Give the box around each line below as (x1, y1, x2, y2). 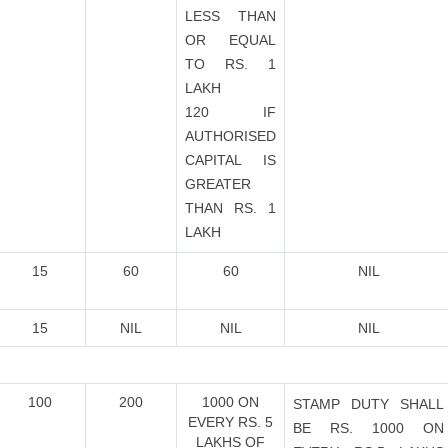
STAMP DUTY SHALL (293, 396, 444, 412)
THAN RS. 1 (185, 200, 276, 216)
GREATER (185, 176, 251, 192)
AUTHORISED (185, 128, 276, 144)
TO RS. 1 (185, 56, 276, 72)
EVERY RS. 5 (188, 414, 273, 430)
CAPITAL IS (185, 152, 276, 168)
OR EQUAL (185, 32, 276, 48)
